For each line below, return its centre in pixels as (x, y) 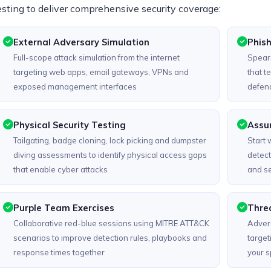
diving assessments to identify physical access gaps (110, 155)
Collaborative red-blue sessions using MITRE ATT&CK (111, 223)
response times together (59, 252)
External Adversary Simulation (81, 42)
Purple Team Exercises (64, 208)
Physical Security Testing (70, 125)
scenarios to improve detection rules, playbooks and (110, 238)
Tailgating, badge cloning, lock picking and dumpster (110, 140)
